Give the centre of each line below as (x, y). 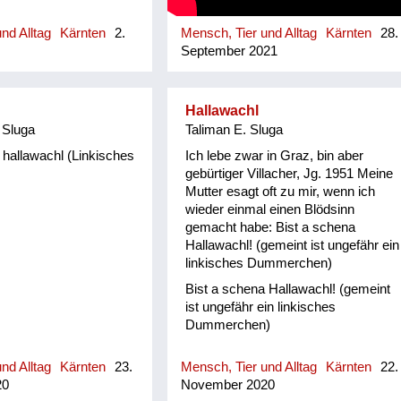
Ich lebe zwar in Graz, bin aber (275, 155)
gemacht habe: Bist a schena (271, 227)
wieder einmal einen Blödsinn (270, 209)
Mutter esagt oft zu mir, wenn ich (281, 191)
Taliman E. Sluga (235, 130)
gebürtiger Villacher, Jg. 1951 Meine (290, 173)
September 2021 (230, 51)
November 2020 (228, 385)
